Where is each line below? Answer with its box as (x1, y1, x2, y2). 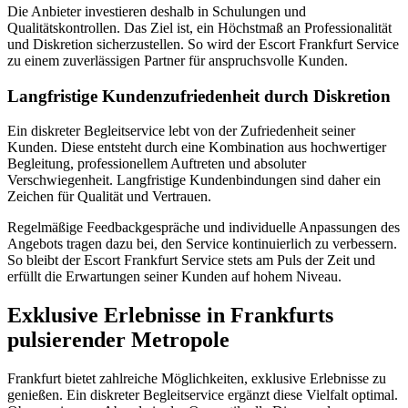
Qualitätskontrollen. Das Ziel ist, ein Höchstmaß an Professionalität (7, 19, 392, 36)
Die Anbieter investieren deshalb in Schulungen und (7, 3, 306, 19)
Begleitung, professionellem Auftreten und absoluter (7, 156, 306, 172)
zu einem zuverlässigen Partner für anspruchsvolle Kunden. (7, 52, 348, 68)
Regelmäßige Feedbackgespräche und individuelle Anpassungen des (7, 219, 400, 236)
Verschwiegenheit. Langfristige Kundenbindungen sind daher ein (7, 172, 381, 189)
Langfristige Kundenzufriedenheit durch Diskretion (7, 86, 391, 106)
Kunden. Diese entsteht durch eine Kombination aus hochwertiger (7, 139, 386, 156)
